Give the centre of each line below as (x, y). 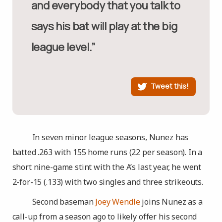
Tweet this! (170, 86)
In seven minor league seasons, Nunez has (110, 137)
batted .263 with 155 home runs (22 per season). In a (107, 152)
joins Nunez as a (171, 202)
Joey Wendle (118, 202)
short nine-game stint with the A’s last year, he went (107, 167)
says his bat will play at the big (104, 26)
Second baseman (64, 202)
